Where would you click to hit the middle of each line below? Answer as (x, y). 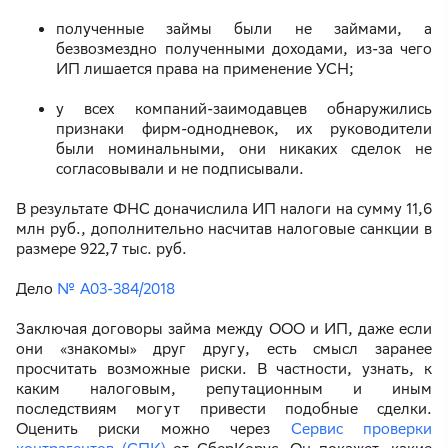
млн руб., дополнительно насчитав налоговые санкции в (224, 229)
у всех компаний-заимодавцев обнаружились (244, 109)
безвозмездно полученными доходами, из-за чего (244, 49)
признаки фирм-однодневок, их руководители (244, 129)
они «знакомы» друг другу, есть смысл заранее (224, 349)
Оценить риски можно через (153, 429)
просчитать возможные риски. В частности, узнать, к (224, 369)
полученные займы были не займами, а (244, 29)
